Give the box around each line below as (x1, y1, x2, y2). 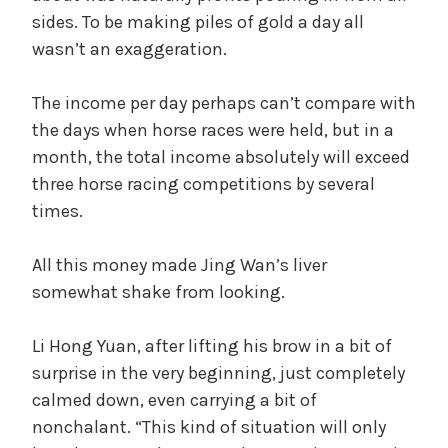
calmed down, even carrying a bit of (32, 388, 317, 411)
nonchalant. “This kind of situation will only (32, 415, 386, 438)
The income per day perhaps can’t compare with (32, 91, 416, 114)
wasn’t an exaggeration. (32, 37, 227, 60)
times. (32, 199, 83, 222)
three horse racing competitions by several (32, 172, 375, 195)
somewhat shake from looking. (32, 280, 285, 303)
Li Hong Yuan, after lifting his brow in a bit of (32, 334, 392, 357)
